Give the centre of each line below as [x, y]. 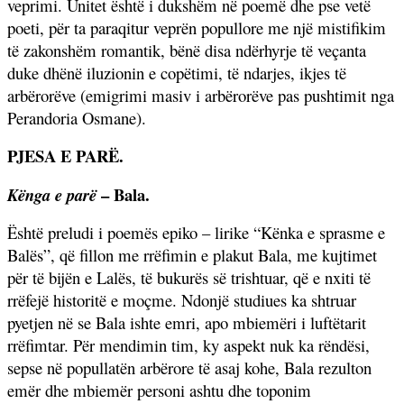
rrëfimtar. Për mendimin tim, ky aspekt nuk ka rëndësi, [188, 344]
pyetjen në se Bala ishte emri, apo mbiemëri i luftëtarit [187, 322]
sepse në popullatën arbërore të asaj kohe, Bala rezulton [189, 367]
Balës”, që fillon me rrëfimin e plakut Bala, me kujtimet [192, 254]
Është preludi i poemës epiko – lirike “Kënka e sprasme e [196, 232]
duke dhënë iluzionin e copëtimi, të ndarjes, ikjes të [177, 72]
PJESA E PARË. [65, 155]
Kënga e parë [52, 194]
